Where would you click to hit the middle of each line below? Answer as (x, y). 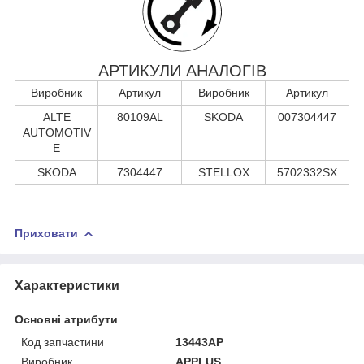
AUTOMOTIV (56, 132)
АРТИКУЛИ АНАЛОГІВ (182, 70)
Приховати (46, 233)
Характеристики (67, 285)
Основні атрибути (66, 319)
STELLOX (223, 172)
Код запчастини (63, 342)
